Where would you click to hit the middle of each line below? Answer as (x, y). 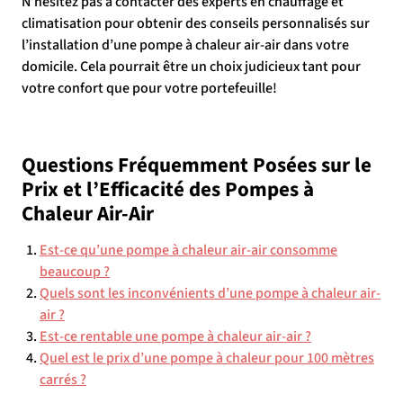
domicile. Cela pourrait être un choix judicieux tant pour (191, 67)
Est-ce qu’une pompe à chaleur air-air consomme (188, 250)
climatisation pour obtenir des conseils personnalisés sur (196, 23)
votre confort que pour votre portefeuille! (149, 88)
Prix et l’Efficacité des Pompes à (168, 189)
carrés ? (63, 380)
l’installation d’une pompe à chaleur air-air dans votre (185, 45)
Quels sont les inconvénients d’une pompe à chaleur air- (210, 293)
